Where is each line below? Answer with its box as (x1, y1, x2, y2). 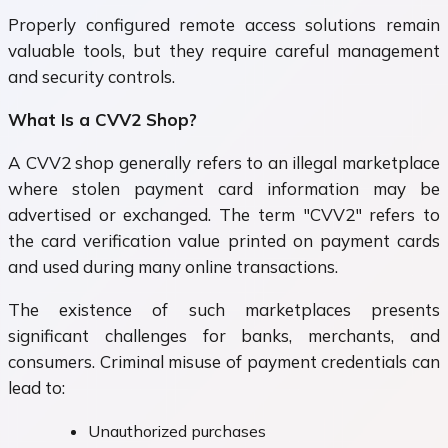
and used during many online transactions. (8, 256, 338, 278)
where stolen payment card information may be (8, 178, 440, 200)
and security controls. (8, 66, 175, 88)
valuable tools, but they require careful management (8, 40, 440, 62)
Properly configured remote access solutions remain (8, 14, 440, 36)
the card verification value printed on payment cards (8, 230, 440, 252)
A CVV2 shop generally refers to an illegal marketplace (8, 152, 440, 174)
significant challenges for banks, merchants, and (8, 325, 440, 347)
